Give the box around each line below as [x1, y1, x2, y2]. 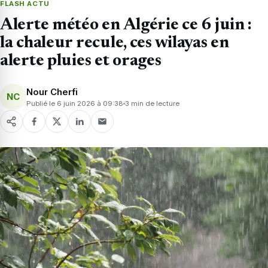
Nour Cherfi [26, 86, 78, 98]
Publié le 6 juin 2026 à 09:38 [26, 99, 123, 108]
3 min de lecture [125, 99, 179, 108]
